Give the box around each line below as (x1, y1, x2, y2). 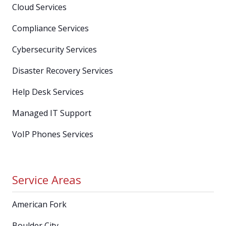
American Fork (12, 198, 67, 210)
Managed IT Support (12, 107, 91, 119)
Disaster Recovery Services (12, 65, 113, 76)
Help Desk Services (12, 86, 84, 97)
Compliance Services (12, 22, 89, 34)
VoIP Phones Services (12, 128, 93, 140)
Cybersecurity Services (12, 43, 97, 55)
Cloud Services (12, 1, 67, 13)
